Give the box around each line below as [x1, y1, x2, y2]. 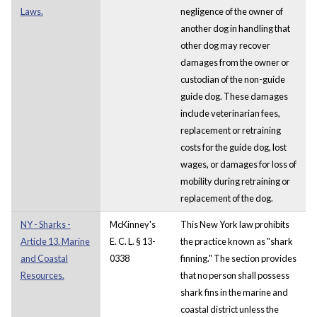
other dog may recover [180, 39, 270, 51]
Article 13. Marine [20, 235, 90, 247]
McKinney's [109, 218, 156, 230]
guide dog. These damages [180, 90, 288, 102]
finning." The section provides [180, 252, 296, 264]
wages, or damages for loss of [180, 158, 296, 170]
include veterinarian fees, [180, 107, 280, 119]
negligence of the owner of [180, 5, 283, 17]
